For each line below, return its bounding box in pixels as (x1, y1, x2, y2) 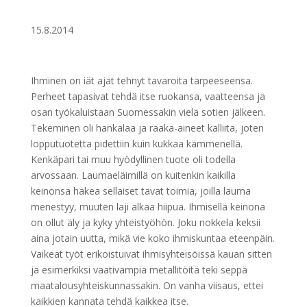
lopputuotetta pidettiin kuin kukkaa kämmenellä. (30, 137, 243, 150)
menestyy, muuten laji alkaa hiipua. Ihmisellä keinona (30, 200, 265, 213)
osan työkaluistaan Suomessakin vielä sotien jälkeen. (30, 106, 265, 119)
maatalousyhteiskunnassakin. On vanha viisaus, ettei (30, 279, 263, 292)
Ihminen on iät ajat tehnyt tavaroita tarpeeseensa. (30, 74, 253, 87)
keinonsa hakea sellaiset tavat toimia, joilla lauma (30, 184, 251, 197)
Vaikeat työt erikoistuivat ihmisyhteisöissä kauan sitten (30, 247, 272, 260)
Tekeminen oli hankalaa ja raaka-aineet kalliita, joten (30, 121, 264, 134)
